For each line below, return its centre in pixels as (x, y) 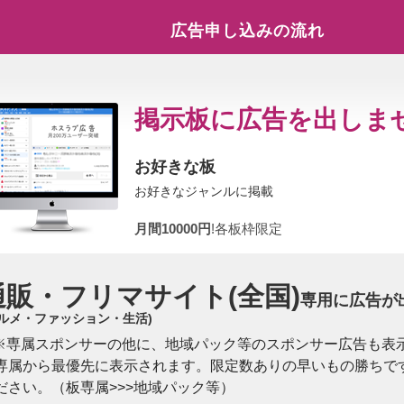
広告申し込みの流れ (247, 31)
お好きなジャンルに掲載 (204, 191)
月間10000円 (173, 229)
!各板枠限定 (246, 229)
